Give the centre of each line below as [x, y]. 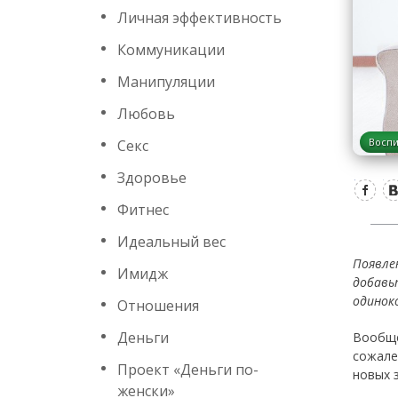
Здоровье [152, 178]
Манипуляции [166, 82]
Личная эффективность [199, 18]
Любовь [146, 114]
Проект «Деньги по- [188, 370]
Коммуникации [171, 50]
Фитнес [143, 210]
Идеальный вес [171, 242]
